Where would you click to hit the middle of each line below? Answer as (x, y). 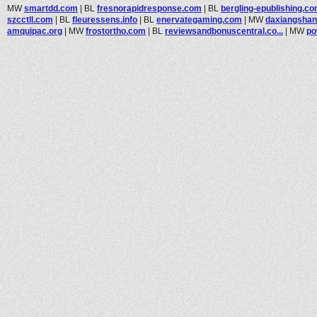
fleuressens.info (105, 19)
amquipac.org (35, 31)
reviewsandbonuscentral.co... (224, 31)
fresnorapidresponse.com (149, 8)
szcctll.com (30, 19)
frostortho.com (116, 31)
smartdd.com (51, 8)
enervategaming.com (199, 19)
